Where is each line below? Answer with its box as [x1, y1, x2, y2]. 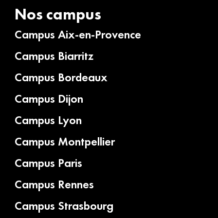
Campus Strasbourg [15, 198, 113, 214]
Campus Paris [15, 155, 82, 171]
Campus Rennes [15, 177, 94, 192]
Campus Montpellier [15, 134, 115, 149]
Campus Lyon [15, 112, 82, 128]
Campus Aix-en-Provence [15, 27, 141, 42]
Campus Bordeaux [15, 70, 108, 85]
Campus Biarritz [15, 48, 93, 64]
